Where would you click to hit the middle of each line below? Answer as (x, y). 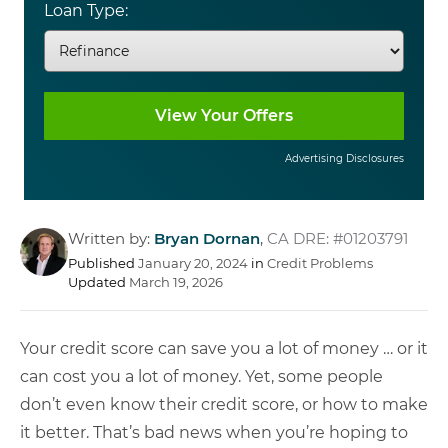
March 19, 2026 (176, 282)
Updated (98, 282)
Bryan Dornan (207, 238)
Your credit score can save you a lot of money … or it (224, 348)
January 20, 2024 (193, 263)
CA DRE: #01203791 (337, 238)
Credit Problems (320, 263)
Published (103, 263)
